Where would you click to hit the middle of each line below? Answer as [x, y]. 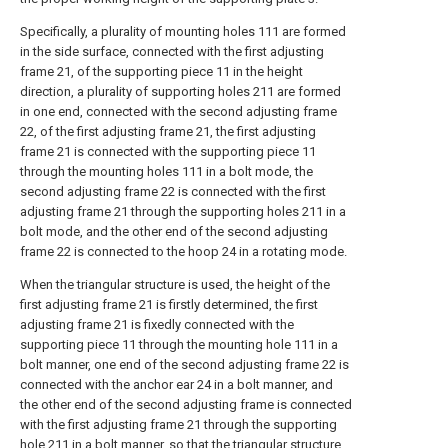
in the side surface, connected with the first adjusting [172, 51]
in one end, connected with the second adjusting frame [178, 111]
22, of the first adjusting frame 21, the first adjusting [168, 131]
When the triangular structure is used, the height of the [175, 284]
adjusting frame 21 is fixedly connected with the [157, 324]
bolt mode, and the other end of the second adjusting [174, 231]
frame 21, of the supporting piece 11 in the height [161, 71]
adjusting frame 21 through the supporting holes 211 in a [183, 211]
